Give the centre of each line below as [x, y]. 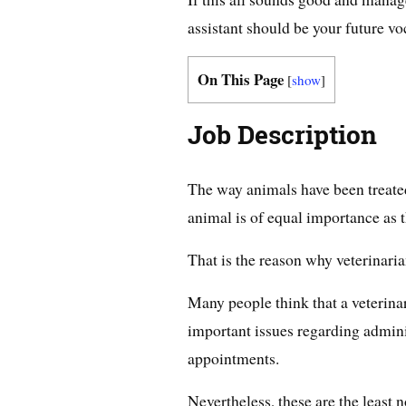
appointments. [233, 358]
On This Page [241, 79]
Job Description [282, 135]
